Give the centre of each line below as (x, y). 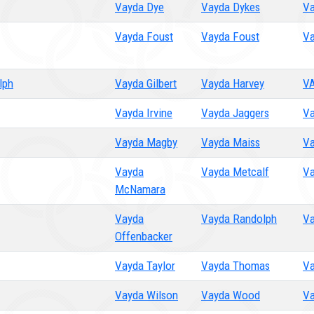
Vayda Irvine (144, 113)
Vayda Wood (231, 295)
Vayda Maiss (231, 142)
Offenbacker (144, 236)
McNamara (140, 189)
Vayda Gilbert (146, 83)
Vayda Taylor (145, 266)
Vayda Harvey (233, 83)
